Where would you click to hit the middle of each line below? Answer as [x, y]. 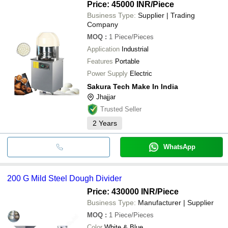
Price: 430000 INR [121, 191]
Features [100, 61]
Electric [141, 73]
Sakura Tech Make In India [133, 86]
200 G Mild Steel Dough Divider [64, 178]
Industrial [135, 49]
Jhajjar [106, 97]
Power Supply [107, 73]
